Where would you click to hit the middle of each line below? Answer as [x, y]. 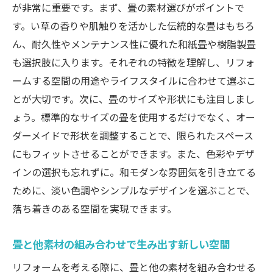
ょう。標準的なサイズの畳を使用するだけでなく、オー [134, 117]
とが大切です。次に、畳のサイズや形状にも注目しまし [133, 99]
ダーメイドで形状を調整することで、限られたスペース [133, 136]
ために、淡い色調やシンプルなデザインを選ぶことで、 [134, 190]
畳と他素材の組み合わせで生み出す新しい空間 [121, 244]
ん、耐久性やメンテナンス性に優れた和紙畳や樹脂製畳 [134, 44]
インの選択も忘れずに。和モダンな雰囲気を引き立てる [134, 172]
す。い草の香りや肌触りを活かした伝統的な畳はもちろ [133, 26]
